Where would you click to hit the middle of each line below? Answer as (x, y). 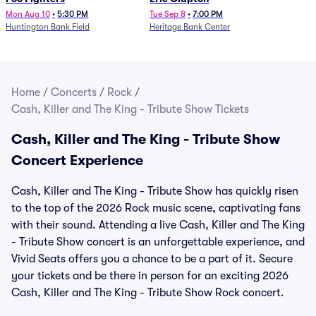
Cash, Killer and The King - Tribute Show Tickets (130, 109)
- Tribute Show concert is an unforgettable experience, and (158, 242)
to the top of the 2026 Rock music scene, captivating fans (156, 208)
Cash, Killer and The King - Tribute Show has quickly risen (155, 191)
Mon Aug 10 (28, 14)
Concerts (74, 92)
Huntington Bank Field (48, 27)
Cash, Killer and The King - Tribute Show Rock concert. (148, 293)
